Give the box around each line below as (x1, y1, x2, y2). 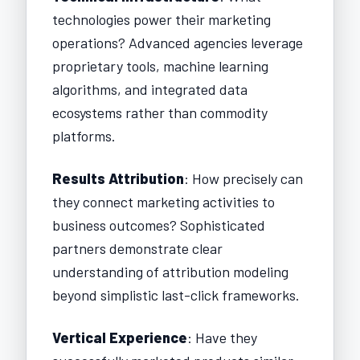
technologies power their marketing (52, 10, 271, 28)
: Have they (187, 328, 257, 346)
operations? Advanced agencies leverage (52, 33, 303, 51)
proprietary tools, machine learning (52, 56, 268, 75)
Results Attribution (52, 169, 184, 187)
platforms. (52, 126, 116, 145)
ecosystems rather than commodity (52, 103, 268, 121)
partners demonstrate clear (52, 239, 223, 257)
